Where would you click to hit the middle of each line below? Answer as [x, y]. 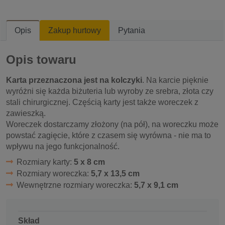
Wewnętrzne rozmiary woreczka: [75, 185]
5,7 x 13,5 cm [115, 174]
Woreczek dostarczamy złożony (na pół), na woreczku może [112, 124]
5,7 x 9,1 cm [156, 185]
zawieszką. [26, 113]
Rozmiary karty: [45, 162]
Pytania [132, 30]
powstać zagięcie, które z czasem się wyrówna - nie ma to [108, 135]
